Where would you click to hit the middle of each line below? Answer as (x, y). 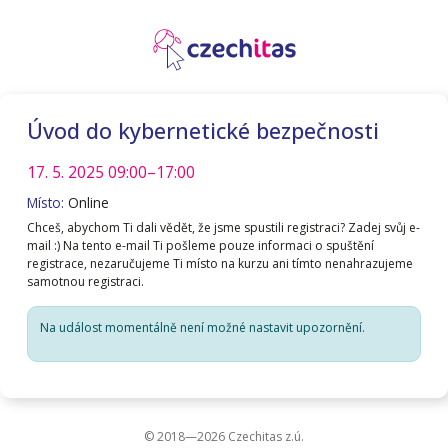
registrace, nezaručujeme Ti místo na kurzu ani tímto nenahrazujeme (220, 263)
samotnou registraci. (85, 281)
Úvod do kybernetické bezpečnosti (203, 130)
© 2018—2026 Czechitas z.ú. (224, 436)
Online (86, 203)
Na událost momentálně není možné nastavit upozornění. (202, 327)
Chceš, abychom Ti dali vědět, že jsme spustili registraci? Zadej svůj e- (223, 227)
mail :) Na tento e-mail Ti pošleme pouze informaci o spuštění (200, 245)
